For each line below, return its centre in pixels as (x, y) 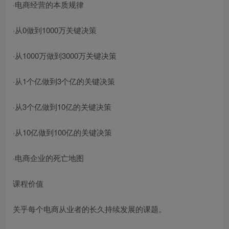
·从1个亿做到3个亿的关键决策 (64, 81)
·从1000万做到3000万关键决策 (65, 55)
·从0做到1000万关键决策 (55, 30)
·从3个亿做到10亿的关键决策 (62, 107)
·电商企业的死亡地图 (48, 158)
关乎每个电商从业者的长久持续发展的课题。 (89, 209)
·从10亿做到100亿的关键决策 (62, 132)
